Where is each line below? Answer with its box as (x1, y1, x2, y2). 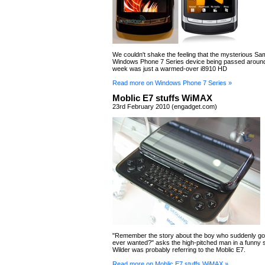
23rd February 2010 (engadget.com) (112, 103, 217, 110)
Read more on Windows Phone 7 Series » (112, 79, 232, 86)
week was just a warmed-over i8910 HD (112, 65, 227, 72)
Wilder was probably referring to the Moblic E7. (112, 246, 245, 253)
